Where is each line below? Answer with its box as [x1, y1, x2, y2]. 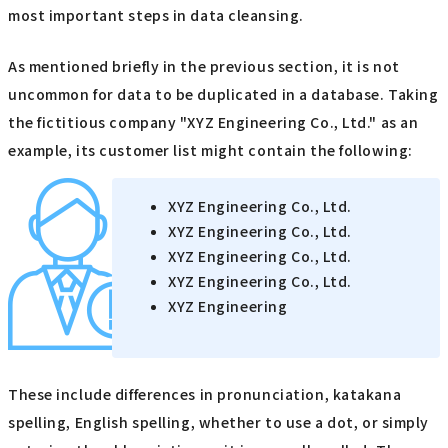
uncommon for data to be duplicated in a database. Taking [8, 83, 439, 104]
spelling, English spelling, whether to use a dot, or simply [8, 412, 430, 433]
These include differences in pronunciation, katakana [8, 384, 402, 405]
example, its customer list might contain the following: [8, 139, 413, 160]
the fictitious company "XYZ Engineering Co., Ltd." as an [8, 111, 419, 132]
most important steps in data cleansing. [8, 5, 304, 26]
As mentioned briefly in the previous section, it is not [8, 55, 400, 76]
